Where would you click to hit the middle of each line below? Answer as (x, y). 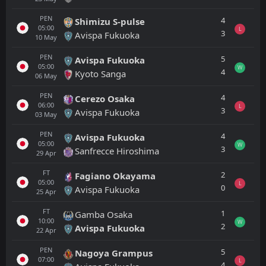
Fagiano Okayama (115, 175)
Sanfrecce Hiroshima (117, 151)
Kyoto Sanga (100, 73)
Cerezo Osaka (105, 98)
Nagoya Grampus (114, 253)
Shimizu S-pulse (110, 21)
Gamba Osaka (104, 214)
